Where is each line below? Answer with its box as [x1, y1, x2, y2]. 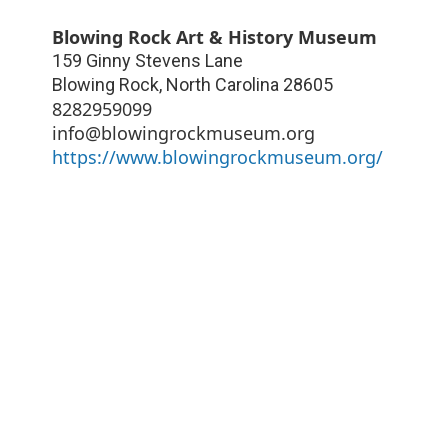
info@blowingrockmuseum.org [52, 120, 315, 145]
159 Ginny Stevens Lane [52, 49, 243, 71]
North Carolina [166, 73, 279, 95]
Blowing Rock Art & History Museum [52, 24, 377, 49]
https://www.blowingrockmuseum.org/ [52, 144, 383, 169]
